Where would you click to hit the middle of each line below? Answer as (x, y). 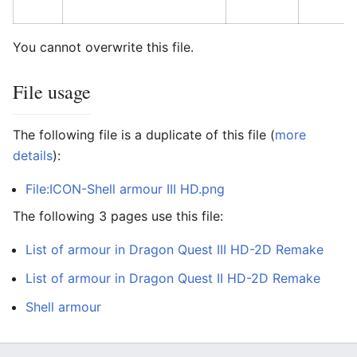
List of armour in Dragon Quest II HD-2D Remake (173, 278)
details (33, 155)
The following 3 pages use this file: (118, 216)
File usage (52, 92)
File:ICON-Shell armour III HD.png (125, 189)
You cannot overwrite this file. (103, 47)
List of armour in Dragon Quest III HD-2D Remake (175, 249)
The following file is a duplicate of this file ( (144, 135)
